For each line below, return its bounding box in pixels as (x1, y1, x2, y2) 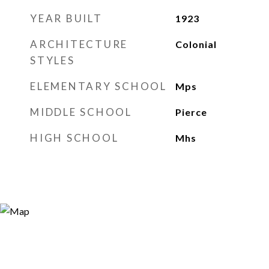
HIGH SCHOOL (30, 131, 119, 144)
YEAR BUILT (30, 12, 103, 25)
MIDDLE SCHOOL (30, 106, 132, 118)
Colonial (175, 38, 217, 50)
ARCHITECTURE (30, 38, 128, 50)
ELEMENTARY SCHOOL (30, 80, 167, 92)
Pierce (175, 106, 207, 118)
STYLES (30, 54, 75, 67)
